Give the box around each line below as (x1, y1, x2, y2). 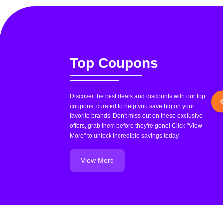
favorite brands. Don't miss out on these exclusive (70, 112, 203, 119)
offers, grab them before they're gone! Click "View (70, 122, 202, 129)
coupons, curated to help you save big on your (70, 103, 194, 110)
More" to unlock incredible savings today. (70, 132, 180, 139)
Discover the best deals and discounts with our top (70, 93, 205, 100)
